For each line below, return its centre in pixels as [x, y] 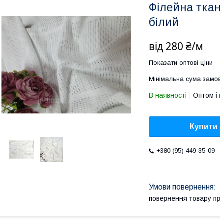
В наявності [168, 95]
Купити [204, 127]
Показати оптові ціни [181, 63]
